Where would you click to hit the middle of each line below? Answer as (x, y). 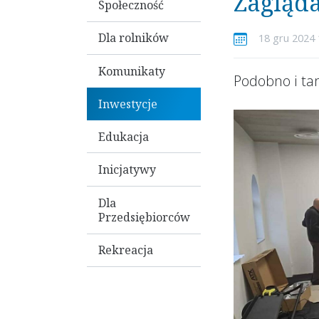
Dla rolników (134, 38)
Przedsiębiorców (144, 217)
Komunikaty (132, 72)
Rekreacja (126, 250)
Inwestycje (128, 104)
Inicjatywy (127, 170)
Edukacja (124, 136)
